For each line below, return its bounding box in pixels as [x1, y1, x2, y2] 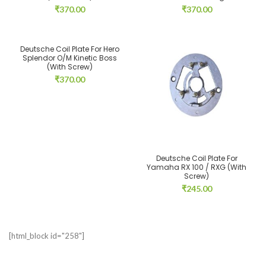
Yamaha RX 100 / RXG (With [147, 162, 246, 172]
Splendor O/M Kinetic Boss [22, 53, 117, 63]
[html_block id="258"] [9, 231, 84, 240]
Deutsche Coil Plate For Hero [20, 44, 119, 54]
